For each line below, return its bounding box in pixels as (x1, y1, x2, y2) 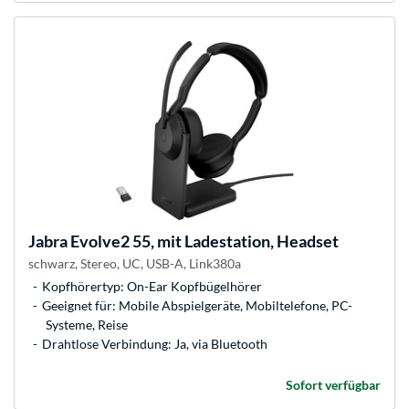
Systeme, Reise (46, 317, 128, 333)
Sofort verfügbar (286, 377, 381, 393)
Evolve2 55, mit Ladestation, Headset (68, 231, 339, 252)
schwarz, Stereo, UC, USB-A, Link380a (28, 256, 241, 272)
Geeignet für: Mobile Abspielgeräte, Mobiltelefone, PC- (42, 298, 352, 314)
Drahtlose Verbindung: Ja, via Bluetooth (42, 336, 267, 352)
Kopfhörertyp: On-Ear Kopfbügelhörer (42, 278, 262, 295)
